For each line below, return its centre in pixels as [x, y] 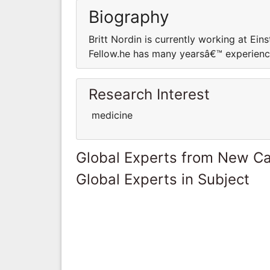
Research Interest [149, 94]
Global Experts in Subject [163, 179]
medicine [112, 115]
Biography [129, 17]
